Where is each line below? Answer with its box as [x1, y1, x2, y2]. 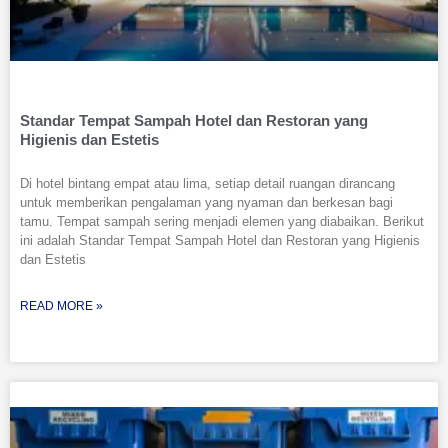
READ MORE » [20, 299, 103, 314]
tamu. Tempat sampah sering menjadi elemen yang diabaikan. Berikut [20, 214, 424, 230]
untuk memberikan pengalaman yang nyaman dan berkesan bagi [20, 195, 393, 211]
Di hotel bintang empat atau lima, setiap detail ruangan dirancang [20, 176, 395, 192]
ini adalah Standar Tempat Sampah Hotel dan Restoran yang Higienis [20, 233, 420, 249]
